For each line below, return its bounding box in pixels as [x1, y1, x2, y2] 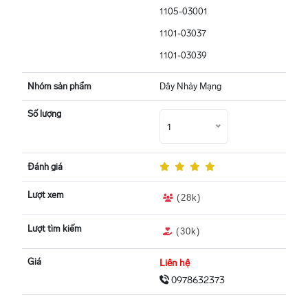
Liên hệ [159, 256, 190, 269]
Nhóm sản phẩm [27, 80, 91, 91]
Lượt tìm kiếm [27, 223, 82, 234]
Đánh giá [27, 161, 63, 172]
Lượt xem [27, 189, 64, 200]
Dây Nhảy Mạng [159, 80, 221, 91]
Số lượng [27, 108, 61, 119]
